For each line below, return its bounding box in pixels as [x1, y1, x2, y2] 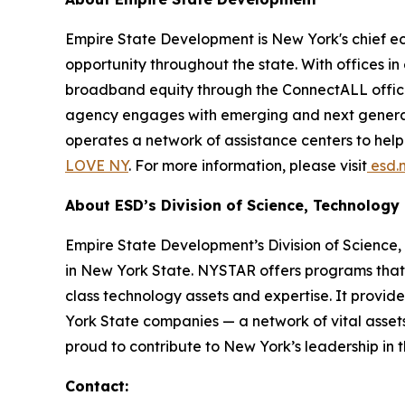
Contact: [65, 377, 128, 396]
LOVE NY [65, 156, 128, 175]
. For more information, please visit [128, 156, 367, 175]
